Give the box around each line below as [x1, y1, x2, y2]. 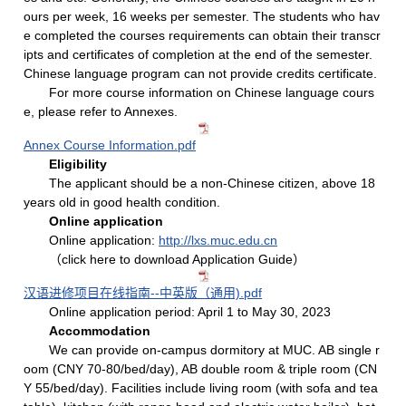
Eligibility [49, 157, 108, 171]
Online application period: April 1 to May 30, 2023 [49, 304, 332, 319]
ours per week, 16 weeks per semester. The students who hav [24, 9, 381, 24]
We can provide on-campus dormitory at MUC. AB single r [49, 343, 381, 357]
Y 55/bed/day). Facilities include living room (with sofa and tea [24, 381, 379, 395]
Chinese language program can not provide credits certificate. [24, 66, 378, 81]
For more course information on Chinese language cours [49, 85, 375, 100]
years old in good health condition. [24, 195, 221, 209]
